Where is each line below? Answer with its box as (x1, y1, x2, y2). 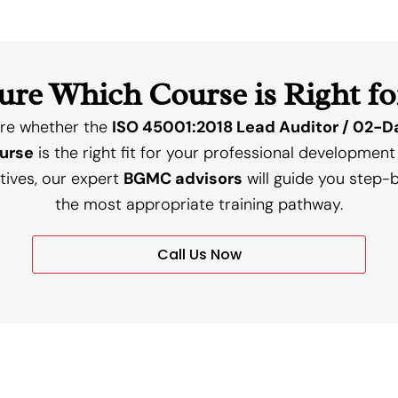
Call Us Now (156, 244, 242, 265)
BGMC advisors (123, 168, 243, 189)
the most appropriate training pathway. (55, 194, 343, 215)
